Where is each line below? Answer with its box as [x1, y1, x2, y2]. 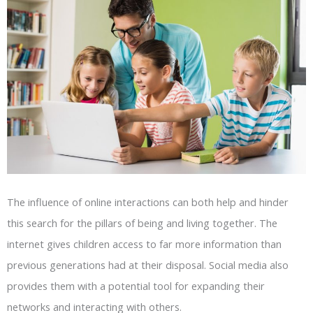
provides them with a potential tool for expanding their [7, 279, 265, 293]
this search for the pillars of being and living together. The [7, 216, 277, 231]
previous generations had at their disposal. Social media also [7, 258, 289, 272]
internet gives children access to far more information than [7, 237, 282, 252]
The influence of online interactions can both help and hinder [7, 195, 289, 210]
